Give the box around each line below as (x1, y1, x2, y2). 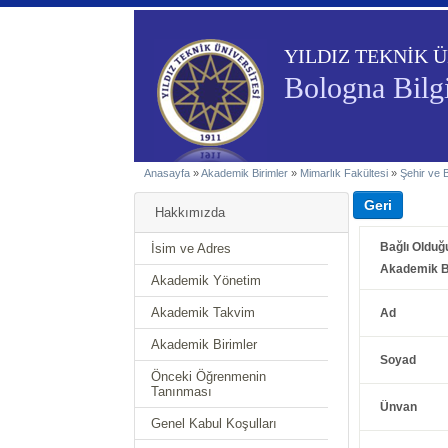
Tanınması (151, 384, 213, 399)
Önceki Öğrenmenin (151, 369, 267, 384)
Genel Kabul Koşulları (151, 416, 278, 431)
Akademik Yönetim (151, 273, 262, 288)
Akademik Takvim (151, 305, 256, 320)
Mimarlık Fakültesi (300, 167, 389, 179)
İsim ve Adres (151, 241, 232, 256)
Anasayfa (144, 167, 191, 179)
